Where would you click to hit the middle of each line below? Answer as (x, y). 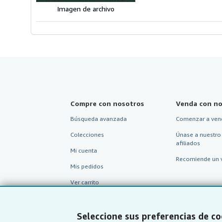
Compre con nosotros (107, 103)
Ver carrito (85, 182)
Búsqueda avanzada (99, 118)
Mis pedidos (87, 166)
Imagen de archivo (86, 8)
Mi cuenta (84, 150)
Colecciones (87, 134)
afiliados (188, 143)
